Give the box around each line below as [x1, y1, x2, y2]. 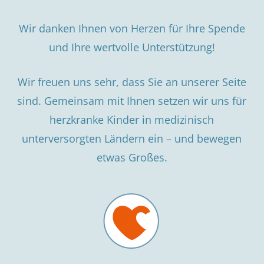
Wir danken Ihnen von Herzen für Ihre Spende [18, 21, 245, 35]
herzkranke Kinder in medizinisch [49, 112, 214, 127]
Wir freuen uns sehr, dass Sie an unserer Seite [17, 74, 246, 89]
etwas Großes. [96, 150, 167, 164]
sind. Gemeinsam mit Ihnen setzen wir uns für [17, 93, 247, 108]
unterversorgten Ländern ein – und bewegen [22, 131, 242, 146]
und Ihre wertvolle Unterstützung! [48, 39, 215, 54]
